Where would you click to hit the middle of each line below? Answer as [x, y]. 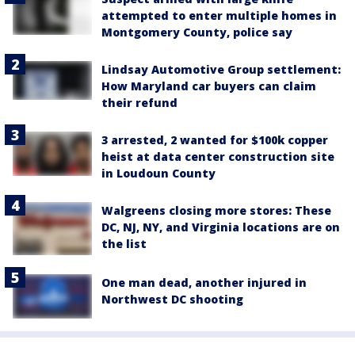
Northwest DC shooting [172, 299]
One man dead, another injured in [204, 282]
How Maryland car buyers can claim [209, 86]
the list [124, 244]
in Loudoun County [158, 173]
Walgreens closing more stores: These [216, 210]
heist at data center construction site [218, 157]
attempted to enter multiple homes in [219, 15]
